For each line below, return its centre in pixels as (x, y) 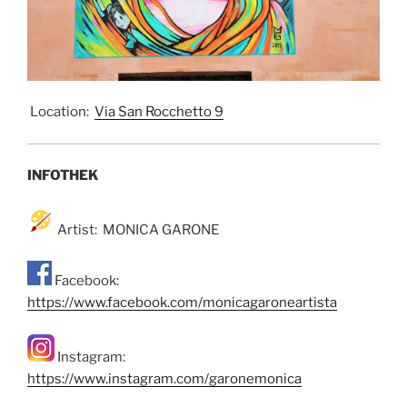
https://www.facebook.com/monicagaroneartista (182, 303)
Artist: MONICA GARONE (137, 229)
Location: (61, 112)
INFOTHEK (63, 176)
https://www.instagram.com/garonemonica (164, 378)
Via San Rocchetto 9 (159, 112)
